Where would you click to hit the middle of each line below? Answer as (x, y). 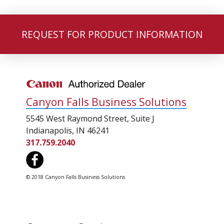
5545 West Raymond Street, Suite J (90, 118)
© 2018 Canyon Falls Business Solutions (75, 177)
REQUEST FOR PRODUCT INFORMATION (112, 34)
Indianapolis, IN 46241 (68, 130)
